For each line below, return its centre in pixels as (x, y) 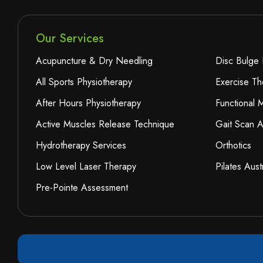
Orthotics (233, 146)
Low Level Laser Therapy (86, 167)
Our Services (70, 39)
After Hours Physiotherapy (88, 103)
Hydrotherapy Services (81, 146)
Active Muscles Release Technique (105, 124)
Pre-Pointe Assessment (82, 188)
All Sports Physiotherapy (84, 82)
